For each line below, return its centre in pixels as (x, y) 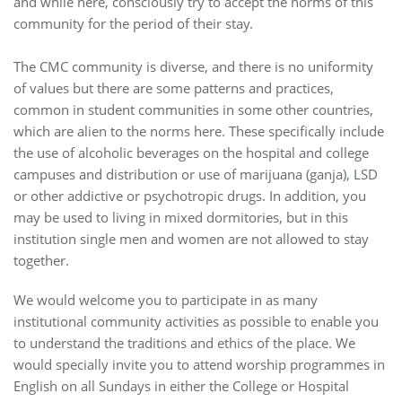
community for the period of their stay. (135, 23)
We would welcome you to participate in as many (166, 299)
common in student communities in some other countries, (193, 109)
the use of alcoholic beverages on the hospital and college (191, 152)
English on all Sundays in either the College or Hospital (181, 385)
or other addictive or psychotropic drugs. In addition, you (190, 195)
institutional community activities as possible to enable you (196, 321)
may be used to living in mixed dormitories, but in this (181, 217)
